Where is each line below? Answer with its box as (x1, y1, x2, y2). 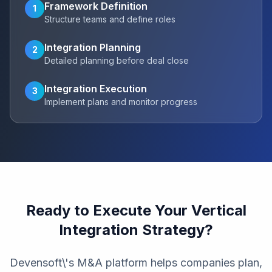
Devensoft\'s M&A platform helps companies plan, (10, 256, 262, 269)
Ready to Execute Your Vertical (25, 202, 246, 219)
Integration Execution (44, 83, 147, 95)
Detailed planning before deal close (44, 55, 189, 66)
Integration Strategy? (59, 221, 213, 239)
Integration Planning (44, 41, 141, 53)
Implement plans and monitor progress (44, 97, 197, 107)
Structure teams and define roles (44, 14, 175, 24)
